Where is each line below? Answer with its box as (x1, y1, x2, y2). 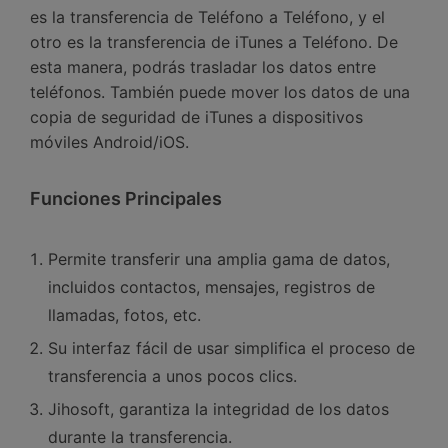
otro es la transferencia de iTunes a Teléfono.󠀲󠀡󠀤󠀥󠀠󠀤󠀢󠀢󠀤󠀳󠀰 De (30, 32, 398, 53)
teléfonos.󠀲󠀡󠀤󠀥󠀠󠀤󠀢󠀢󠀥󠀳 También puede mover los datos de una (30, 82, 410, 103)
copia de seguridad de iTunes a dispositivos (30, 107, 363, 128)
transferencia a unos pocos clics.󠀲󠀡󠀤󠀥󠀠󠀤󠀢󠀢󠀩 (48, 366, 297, 387)
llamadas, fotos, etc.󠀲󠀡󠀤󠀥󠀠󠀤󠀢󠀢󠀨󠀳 (48, 305, 201, 326)
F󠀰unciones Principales (30, 187, 222, 209)
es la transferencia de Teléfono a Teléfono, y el (30, 7, 385, 28)
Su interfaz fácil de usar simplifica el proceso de (48, 338, 415, 359)
